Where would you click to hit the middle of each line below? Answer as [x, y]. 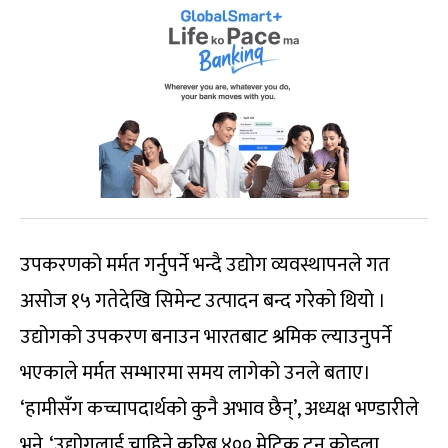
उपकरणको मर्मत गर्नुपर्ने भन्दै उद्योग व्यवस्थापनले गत [205, 265]
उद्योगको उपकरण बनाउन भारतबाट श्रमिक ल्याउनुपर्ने [206, 337]
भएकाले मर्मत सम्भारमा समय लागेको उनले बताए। [195, 373]
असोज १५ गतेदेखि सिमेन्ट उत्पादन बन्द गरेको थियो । [203, 301]
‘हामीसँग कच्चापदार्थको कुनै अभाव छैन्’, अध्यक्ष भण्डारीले [219, 409]
